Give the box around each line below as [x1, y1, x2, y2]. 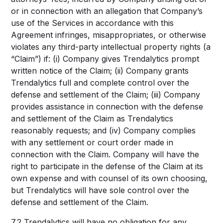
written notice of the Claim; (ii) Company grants [11, 66, 189, 76]
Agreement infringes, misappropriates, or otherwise [11, 30, 207, 40]
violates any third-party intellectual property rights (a [11, 42, 211, 52]
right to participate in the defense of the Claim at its [11, 161, 204, 171]
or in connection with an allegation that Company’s [11, 6, 203, 16]
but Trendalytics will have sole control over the [11, 185, 190, 195]
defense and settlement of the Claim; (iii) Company [11, 90, 201, 100]
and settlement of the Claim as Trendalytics [11, 113, 174, 123]
